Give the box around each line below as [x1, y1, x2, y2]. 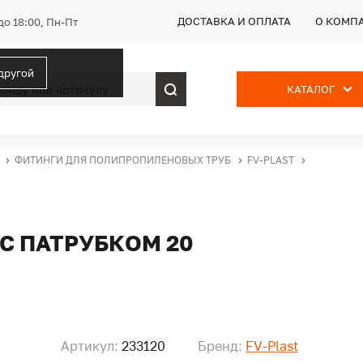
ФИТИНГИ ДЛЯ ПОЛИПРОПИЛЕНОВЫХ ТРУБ [15, 154, 231, 166]
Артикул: [61, 338, 119, 354]
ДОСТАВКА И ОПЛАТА [177, 15, 291, 28]
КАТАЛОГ [287, 83, 335, 96]
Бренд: [198, 338, 243, 354]
